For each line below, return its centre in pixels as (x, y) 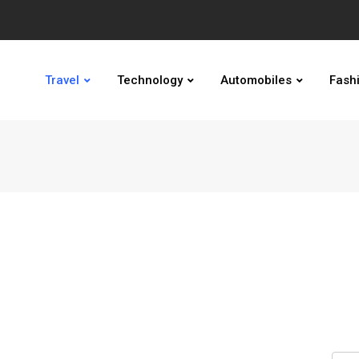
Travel (62, 80)
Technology (150, 80)
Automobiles (256, 80)
